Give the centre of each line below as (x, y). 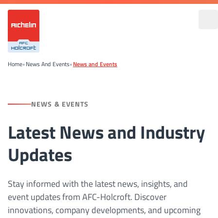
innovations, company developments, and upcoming (104, 210)
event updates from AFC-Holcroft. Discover (87, 197)
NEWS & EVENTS (60, 104)
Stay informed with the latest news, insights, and (98, 184)
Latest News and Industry (107, 132)
